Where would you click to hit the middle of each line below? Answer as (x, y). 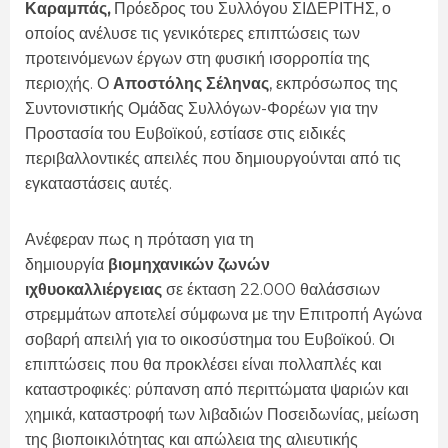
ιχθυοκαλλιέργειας (93, 290)
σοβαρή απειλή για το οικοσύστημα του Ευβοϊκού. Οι (210, 340)
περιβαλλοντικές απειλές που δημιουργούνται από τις (213, 159)
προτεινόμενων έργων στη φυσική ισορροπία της (197, 59)
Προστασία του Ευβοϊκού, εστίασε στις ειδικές (185, 134)
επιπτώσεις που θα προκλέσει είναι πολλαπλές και (203, 365)
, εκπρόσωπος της (333, 84)
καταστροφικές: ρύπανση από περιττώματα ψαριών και (217, 390)
